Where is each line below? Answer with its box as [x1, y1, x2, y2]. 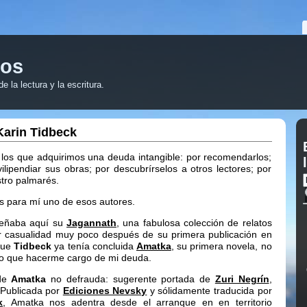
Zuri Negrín [214, 273, 269, 284]
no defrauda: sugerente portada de [46, 273, 215, 284]
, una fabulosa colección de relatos [116, 217, 272, 228]
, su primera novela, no [171, 241, 272, 251]
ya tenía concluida [51, 241, 136, 251]
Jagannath [66, 217, 116, 228]
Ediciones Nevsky [62, 285, 147, 296]
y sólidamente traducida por [147, 285, 272, 296]
